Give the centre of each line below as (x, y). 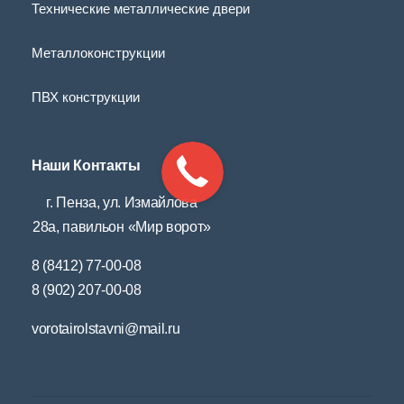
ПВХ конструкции (86, 96)
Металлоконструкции (98, 53)
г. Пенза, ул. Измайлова (122, 203)
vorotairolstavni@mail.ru (106, 329)
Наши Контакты (86, 166)
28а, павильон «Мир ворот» (122, 227)
